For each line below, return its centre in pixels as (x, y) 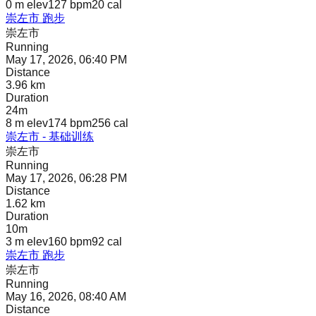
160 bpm (70, 242)
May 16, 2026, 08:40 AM (66, 297)
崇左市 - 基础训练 (50, 137)
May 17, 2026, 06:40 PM (66, 60)
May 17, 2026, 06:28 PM (66, 178)
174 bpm (70, 123)
